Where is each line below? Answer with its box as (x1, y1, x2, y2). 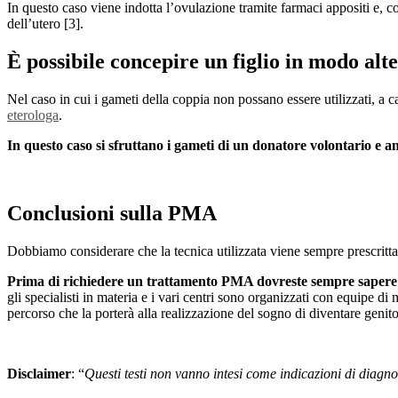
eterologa (7, 107, 59, 123)
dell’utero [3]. (7, 15, 84, 31)
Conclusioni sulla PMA (7, 201, 217, 225)
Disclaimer (7, 365, 71, 381)
